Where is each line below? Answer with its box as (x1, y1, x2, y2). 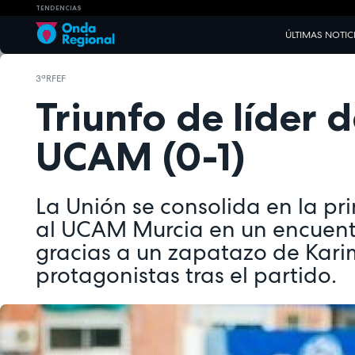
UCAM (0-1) (36, 133, 245, 180)
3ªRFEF (36, 72, 66, 85)
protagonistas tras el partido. (36, 260, 337, 289)
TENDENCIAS (36, 3, 82, 12)
